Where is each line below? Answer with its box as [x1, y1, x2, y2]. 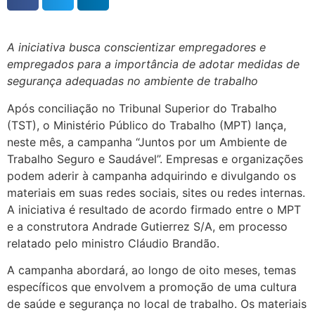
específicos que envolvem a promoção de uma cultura [7, 280, 297, 295]
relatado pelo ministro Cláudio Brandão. [7, 236, 219, 250]
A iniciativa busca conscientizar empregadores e [7, 40, 266, 55]
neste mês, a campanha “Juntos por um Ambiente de [7, 134, 287, 149]
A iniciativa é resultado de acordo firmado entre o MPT [7, 202, 301, 217]
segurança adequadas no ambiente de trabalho [7, 74, 258, 89]
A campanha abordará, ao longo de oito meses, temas [7, 263, 296, 278]
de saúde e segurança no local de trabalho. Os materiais [7, 297, 307, 311]
